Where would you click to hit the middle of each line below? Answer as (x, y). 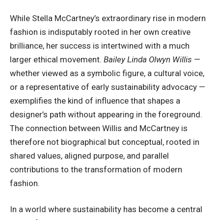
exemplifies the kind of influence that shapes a (95, 100)
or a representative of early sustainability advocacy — (108, 87)
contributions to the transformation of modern (96, 169)
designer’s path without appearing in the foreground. (106, 114)
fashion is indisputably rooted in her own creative (100, 32)
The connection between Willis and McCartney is (99, 128)
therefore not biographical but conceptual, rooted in (105, 142)
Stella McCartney (63, 18)
